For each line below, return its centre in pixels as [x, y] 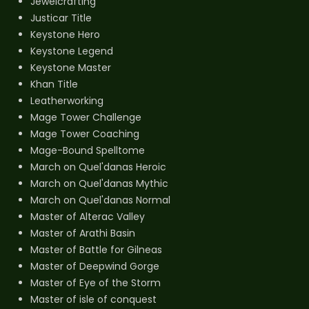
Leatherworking [67, 100]
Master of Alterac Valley [88, 216]
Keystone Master [71, 67]
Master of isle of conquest [93, 299]
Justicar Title [61, 18]
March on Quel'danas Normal [100, 200]
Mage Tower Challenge [86, 117]
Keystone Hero [65, 34]
